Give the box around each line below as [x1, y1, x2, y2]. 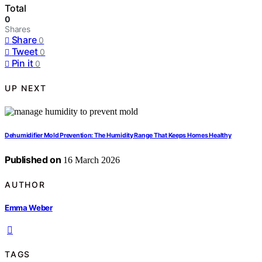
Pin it [11, 57, 33, 70]
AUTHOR [5, 179, 46, 189]
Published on [5, 154, 61, 166]
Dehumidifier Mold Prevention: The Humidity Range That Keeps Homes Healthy [5, 132, 232, 140]
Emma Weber [5, 202, 53, 212]
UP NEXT [5, 82, 47, 93]
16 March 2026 [61, 155, 120, 166]
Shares [5, 24, 30, 35]
